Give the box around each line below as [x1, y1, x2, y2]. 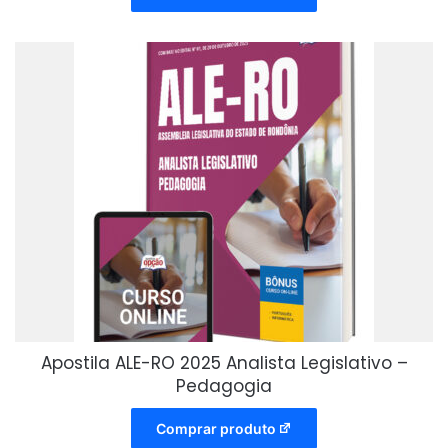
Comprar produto [155, 420, 276, 438]
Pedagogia [176, 374, 272, 399]
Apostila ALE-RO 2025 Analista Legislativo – [40, 351, 408, 376]
